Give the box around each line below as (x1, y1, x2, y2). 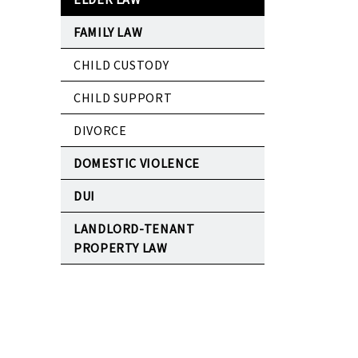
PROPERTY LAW (74, 240, 168, 257)
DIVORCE (74, 122, 127, 139)
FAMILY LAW (74, 24, 143, 41)
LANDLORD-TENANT (74, 221, 195, 237)
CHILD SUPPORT (74, 89, 173, 106)
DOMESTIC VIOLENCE (74, 155, 200, 172)
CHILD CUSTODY (74, 57, 169, 74)
